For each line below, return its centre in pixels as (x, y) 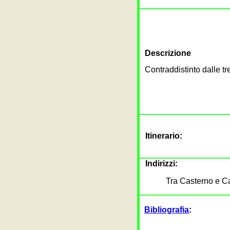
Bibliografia (167, 210)
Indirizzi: (161, 164)
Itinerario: (164, 136)
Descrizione (168, 53)
